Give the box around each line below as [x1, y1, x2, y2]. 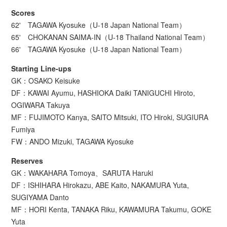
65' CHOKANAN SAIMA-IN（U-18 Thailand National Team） [11, 32, 210, 43]
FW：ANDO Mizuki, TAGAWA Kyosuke [11, 136, 134, 147]
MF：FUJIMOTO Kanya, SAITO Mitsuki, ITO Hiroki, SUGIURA [11, 112, 209, 123]
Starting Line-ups [11, 63, 72, 74]
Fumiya [11, 124, 35, 135]
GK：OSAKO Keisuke [11, 75, 81, 86]
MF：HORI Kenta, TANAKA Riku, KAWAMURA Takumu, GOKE [11, 204, 212, 215]
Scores [11, 8, 35, 18]
